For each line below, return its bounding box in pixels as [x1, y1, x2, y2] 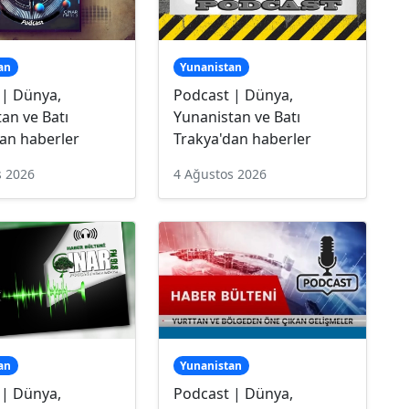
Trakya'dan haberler [173, 128, 311, 149]
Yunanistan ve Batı [173, 106, 300, 127]
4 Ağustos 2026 [173, 164, 267, 183]
